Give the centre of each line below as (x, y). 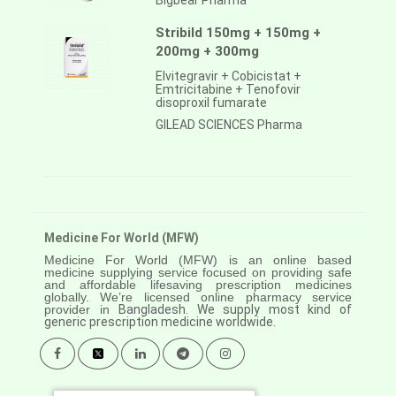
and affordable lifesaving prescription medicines (198, 285)
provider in (82, 310)
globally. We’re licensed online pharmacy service (198, 297)
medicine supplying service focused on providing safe (198, 273)
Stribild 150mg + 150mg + (238, 33)
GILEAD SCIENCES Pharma (229, 125)
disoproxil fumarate (211, 103)
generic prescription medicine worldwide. (160, 322)
